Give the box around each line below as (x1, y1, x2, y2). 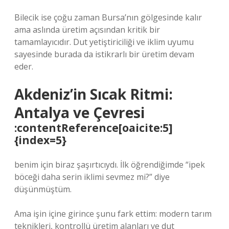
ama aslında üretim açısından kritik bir (14, 24, 160, 35)
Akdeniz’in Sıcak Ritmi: (14, 84, 173, 104)
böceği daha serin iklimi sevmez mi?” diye (14, 171, 170, 182)
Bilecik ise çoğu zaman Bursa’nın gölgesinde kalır (14, 12, 202, 23)
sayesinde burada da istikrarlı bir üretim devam (14, 49, 194, 60)
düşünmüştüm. (14, 184, 72, 195)
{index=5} (14, 133, 66, 147)
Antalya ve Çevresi (14, 103, 145, 122)
